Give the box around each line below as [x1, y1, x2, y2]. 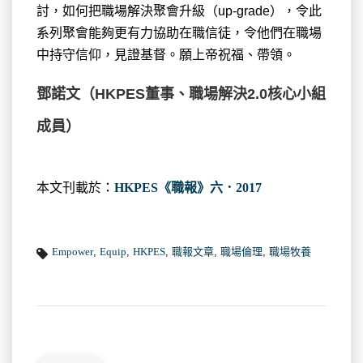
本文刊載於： [36, 181, 114, 195]
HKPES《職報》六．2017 [114, 181, 262, 195]
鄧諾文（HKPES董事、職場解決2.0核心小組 [36, 86, 326, 103]
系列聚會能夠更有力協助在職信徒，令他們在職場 [36, 26, 322, 41]
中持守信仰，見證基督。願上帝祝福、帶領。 [36, 48, 296, 62]
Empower [52, 246, 93, 258]
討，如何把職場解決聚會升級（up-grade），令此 [36, 4, 322, 19]
